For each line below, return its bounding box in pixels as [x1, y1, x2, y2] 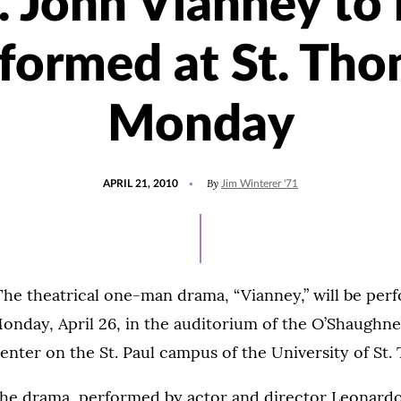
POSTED [102, 170, 144, 181]
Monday [107, 100, 294, 150]
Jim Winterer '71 [221, 178, 298, 189]
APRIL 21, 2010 [103, 178, 178, 189]
